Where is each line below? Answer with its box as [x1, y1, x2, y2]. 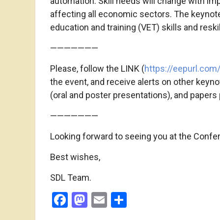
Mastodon [87, 190, 157, 209]
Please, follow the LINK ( [50, 63, 144, 74]
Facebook [68, 190, 133, 209]
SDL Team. [50, 172, 91, 183]
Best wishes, [50, 151, 100, 162]
